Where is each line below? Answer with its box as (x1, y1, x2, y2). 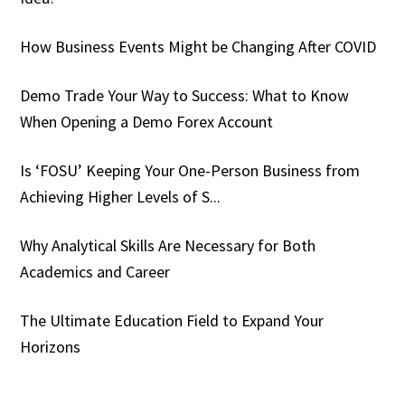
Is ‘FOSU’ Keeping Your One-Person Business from (20, 159, 361, 181)
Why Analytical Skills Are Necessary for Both (20, 234, 316, 256)
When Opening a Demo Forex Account (20, 110, 274, 132)
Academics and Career (20, 260, 171, 282)
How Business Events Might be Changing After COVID (20, 35, 377, 57)
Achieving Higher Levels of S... (20, 185, 221, 207)
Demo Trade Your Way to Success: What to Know (20, 84, 350, 106)
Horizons (20, 335, 81, 357)
